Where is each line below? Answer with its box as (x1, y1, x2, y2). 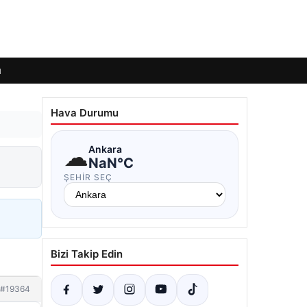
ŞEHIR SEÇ (64, 172, 112, 182)
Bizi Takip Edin (51, 247, 123, 260)
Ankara (88, 143, 122, 155)
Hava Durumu (51, 106, 119, 119)
